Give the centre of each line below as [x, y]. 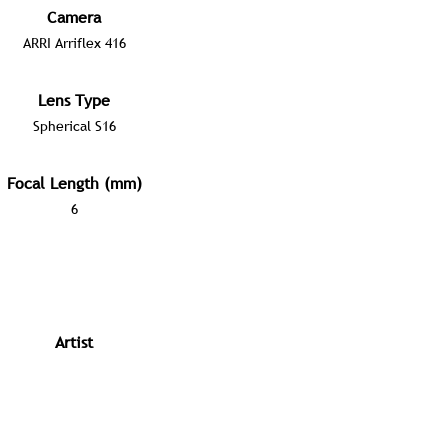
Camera [74, 17]
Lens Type [74, 100]
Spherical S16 [74, 126]
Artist [74, 342]
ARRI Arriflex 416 [74, 43]
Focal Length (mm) [74, 183]
